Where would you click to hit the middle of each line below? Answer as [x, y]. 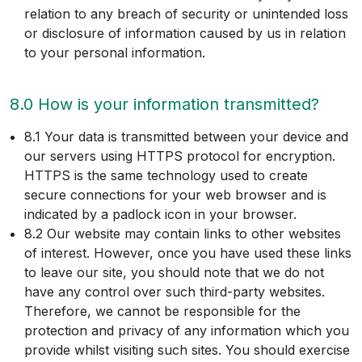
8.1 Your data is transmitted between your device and [186, 137]
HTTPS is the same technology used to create [166, 176]
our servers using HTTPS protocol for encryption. [180, 156]
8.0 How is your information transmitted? [164, 105]
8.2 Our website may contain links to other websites [183, 234]
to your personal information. [115, 53]
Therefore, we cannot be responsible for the [162, 311]
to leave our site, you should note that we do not [174, 273]
